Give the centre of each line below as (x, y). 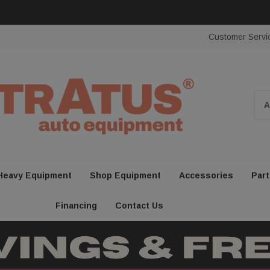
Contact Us (139, 206)
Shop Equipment (125, 176)
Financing (76, 206)
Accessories (206, 176)
